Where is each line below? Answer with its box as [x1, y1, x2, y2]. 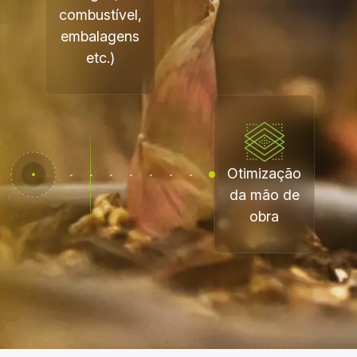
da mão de [229, 186, 300, 203]
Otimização [227, 165, 302, 182]
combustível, [58, 6, 142, 23]
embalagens [61, 28, 140, 45]
